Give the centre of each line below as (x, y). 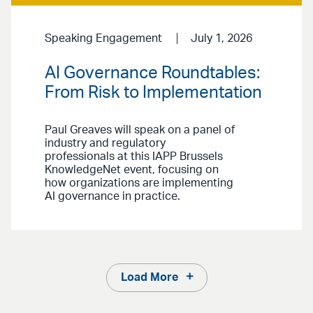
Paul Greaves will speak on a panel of (140, 130)
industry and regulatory (105, 143)
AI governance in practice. (112, 196)
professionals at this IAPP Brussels (134, 156)
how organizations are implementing (139, 183)
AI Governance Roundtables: (152, 73)
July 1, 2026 (221, 39)
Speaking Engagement (103, 39)
